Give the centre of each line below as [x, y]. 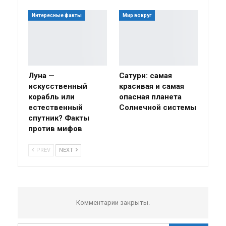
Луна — [41, 75]
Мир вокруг [137, 16]
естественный [55, 107]
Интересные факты [57, 16]
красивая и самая [152, 86]
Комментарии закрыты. [113, 202]
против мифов [55, 128]
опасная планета [150, 97]
